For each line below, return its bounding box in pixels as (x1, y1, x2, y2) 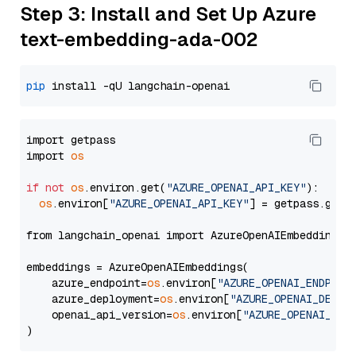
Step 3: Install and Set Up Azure (20, 2, 316, 26)
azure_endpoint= (26, 276, 147, 290)
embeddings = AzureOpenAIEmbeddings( (26, 260, 249, 274)
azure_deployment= (26, 292, 160, 306)
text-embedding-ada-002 (20, 27, 258, 52)
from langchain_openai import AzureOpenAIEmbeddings (26, 228, 344, 242)
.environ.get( (83, 180, 166, 195)
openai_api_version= (26, 308, 172, 322)
